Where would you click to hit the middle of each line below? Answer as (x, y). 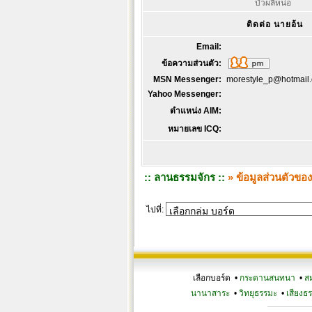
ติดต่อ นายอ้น (274, 24)
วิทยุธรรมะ (258, 293)
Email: (209, 47)
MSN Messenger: (187, 79)
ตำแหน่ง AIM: (196, 111)
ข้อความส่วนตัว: (190, 63)
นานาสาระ (210, 293)
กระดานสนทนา (267, 278)
